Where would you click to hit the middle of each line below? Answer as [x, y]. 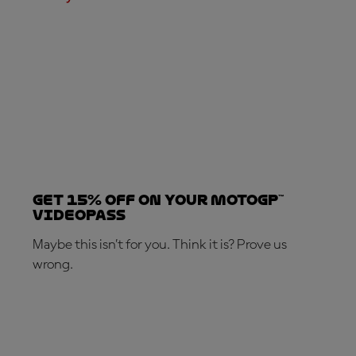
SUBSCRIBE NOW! [97, 309]
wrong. [53, 264]
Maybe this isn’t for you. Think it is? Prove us [160, 244]
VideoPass [79, 215]
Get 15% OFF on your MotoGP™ [158, 199]
